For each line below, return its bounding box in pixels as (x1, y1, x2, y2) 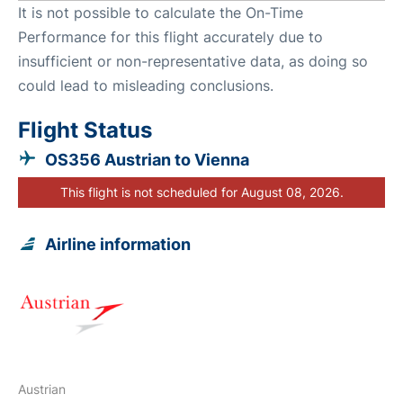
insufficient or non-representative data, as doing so (18, 51, 368, 70)
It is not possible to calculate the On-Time (18, 3, 303, 22)
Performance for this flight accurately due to (18, 27, 323, 46)
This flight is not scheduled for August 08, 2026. (59, 184, 344, 200)
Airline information (45, 234, 191, 254)
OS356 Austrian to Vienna (45, 149, 249, 169)
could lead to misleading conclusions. (18, 76, 273, 94)
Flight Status (18, 116, 152, 143)
